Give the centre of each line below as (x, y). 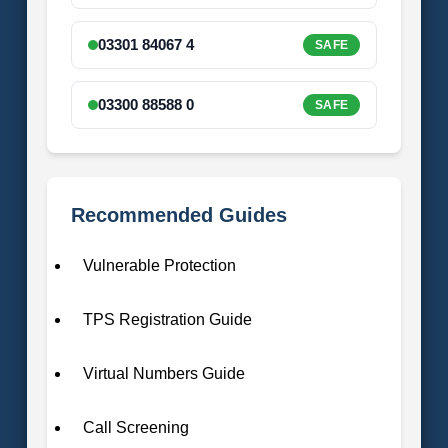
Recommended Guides (178, 214)
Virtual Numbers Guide (163, 373)
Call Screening (135, 427)
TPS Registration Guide (167, 319)
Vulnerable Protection (159, 265)
